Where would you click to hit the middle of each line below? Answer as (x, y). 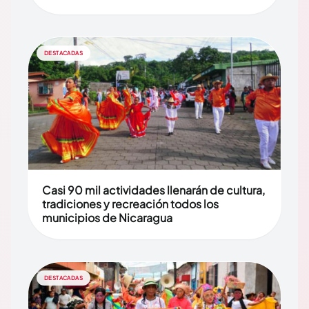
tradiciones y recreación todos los (130, 204)
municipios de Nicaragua (107, 218)
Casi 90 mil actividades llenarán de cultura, (153, 190)
